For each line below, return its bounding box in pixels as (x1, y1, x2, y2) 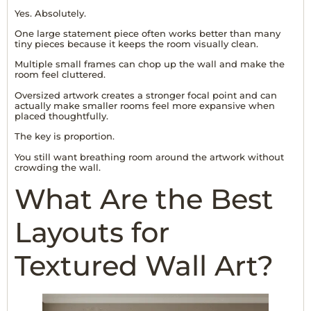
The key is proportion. (15, 131, 115, 142)
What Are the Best (15, 182, 274, 217)
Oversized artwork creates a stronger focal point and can (15, 89, 277, 101)
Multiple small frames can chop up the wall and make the (15, 58, 285, 70)
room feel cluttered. (15, 69, 106, 81)
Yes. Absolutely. (15, 7, 86, 19)
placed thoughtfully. (15, 110, 108, 121)
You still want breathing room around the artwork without (15, 151, 284, 162)
